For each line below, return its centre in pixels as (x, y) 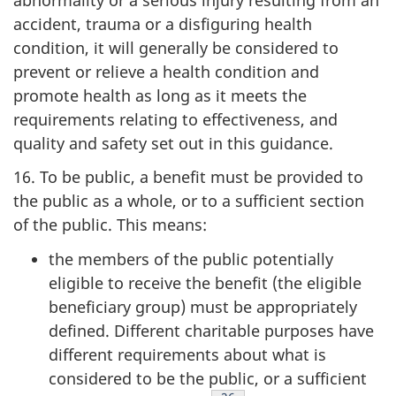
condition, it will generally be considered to (176, 47)
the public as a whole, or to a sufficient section (189, 201)
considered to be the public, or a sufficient (208, 378)
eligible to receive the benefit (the (178, 282)
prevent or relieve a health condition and (166, 71)
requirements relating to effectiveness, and (175, 119)
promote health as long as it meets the (160, 95)
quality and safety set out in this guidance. (173, 143)
